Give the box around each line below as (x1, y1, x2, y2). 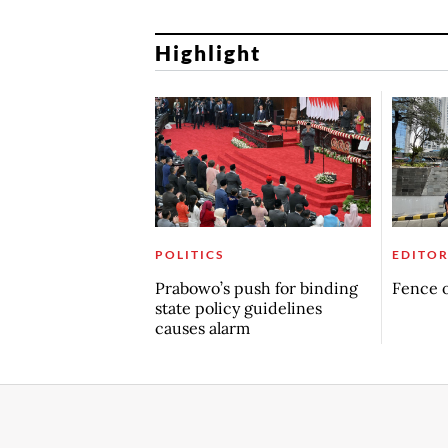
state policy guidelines (154, 297, 322, 318)
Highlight (154, 39, 262, 65)
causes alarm (154, 317, 250, 338)
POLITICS (154, 246, 224, 262)
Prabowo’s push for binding (154, 277, 358, 298)
